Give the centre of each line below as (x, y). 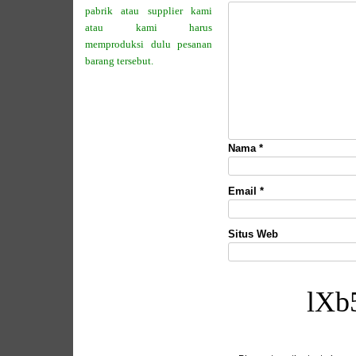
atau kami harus (149, 28)
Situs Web (253, 234)
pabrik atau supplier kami (149, 11)
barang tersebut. (119, 61)
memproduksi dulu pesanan (149, 44)
